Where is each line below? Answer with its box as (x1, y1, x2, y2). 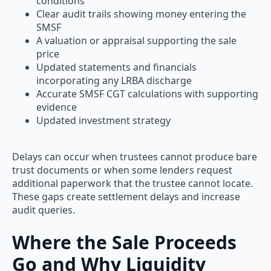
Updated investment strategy (36, 114, 171, 128)
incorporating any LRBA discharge (36, 74, 192, 88)
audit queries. (12, 203, 75, 217)
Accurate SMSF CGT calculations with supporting (36, 87, 258, 101)
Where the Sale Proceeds (12, 230, 237, 255)
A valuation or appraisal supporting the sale (36, 34, 237, 48)
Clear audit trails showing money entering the (36, 7, 246, 21)
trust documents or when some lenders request (12, 163, 232, 177)
